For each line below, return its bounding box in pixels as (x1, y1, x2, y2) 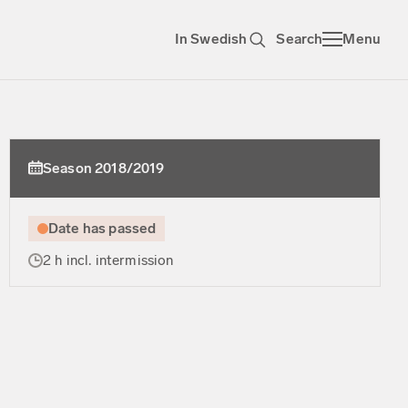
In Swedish (174, 30, 248, 47)
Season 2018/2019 (43, 159, 165, 177)
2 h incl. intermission (43, 250, 174, 269)
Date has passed (48, 219, 157, 237)
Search (276, 30, 323, 47)
